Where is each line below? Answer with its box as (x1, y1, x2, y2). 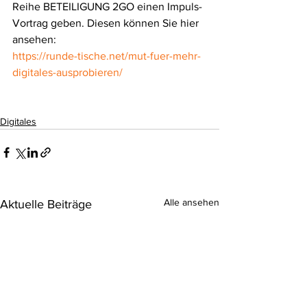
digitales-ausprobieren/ (12, 66, 123, 78)
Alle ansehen (164, 197, 219, 208)
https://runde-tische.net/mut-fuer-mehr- (12, 50, 201, 62)
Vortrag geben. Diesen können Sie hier (12, 17, 201, 29)
